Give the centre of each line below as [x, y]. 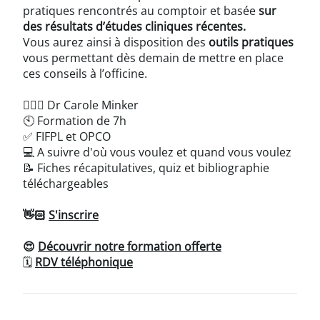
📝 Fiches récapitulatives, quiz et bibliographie [146, 167]
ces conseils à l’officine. [85, 73]
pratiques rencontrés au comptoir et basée [141, 10]
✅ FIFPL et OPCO [67, 136]
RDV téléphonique [84, 262]
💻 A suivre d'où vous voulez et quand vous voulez [157, 152]
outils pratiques [251, 42]
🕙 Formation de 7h [75, 120]
